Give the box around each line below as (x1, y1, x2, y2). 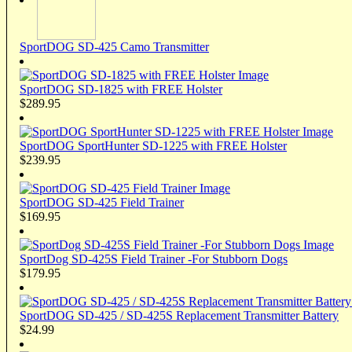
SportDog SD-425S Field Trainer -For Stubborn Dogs (20, 251, 288, 266)
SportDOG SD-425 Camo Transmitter (20, 39, 209, 53)
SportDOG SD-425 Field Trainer (20, 195, 184, 209)
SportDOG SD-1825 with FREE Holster (20, 82, 222, 96)
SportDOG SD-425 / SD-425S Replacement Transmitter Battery (20, 308, 339, 322)
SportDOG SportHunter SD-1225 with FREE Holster (20, 138, 287, 152)
